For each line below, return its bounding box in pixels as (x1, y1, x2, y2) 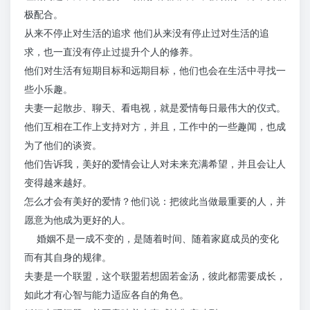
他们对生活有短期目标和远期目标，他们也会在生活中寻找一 (24, 64, 286, 76)
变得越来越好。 (24, 176, 92, 188)
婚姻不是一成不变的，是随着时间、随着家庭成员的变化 (24, 232, 279, 244)
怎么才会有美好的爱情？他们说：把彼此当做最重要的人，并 (24, 195, 286, 207)
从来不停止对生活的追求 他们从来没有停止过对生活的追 (24, 27, 269, 39)
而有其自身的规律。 (24, 251, 111, 263)
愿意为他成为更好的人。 (24, 214, 131, 226)
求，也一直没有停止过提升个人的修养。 (24, 46, 199, 57)
